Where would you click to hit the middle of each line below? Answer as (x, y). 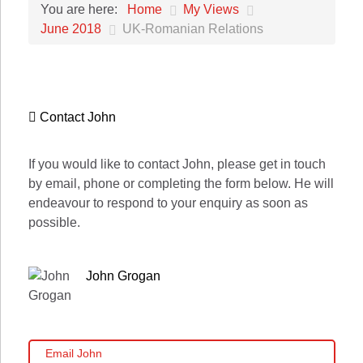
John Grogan (123, 276)
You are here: (82, 9)
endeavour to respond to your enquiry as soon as (168, 203)
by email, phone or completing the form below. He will (181, 184)
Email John (74, 354)
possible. (54, 223)
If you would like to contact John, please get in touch (177, 164)
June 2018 (71, 28)
